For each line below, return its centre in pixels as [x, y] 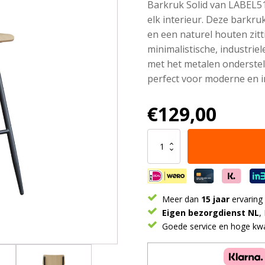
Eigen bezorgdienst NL [211, 213]
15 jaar [215, 199]
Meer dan [180, 199]
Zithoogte [163, 229]
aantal [157, 252]
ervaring [246, 199]
